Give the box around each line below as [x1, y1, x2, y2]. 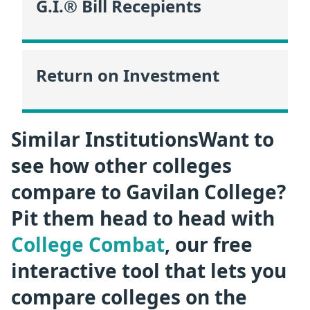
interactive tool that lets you [11, 257, 286, 284]
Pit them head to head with [11, 204, 275, 231]
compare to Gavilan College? [11, 178, 286, 205]
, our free [165, 230, 253, 257]
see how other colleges [11, 152, 232, 179]
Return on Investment [36, 64, 219, 87]
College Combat [11, 230, 165, 257]
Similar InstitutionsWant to [11, 125, 274, 152]
